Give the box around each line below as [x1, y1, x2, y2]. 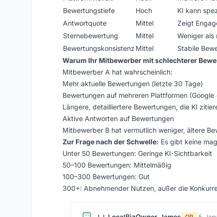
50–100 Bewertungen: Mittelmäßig [62, 161, 171, 169]
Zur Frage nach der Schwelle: [62, 138, 159, 146]
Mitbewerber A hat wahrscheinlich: [62, 68, 172, 76]
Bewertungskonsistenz [63, 44, 135, 52]
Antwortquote [63, 19, 107, 27]
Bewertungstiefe [63, 6, 115, 15]
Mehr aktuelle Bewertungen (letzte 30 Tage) [62, 79, 203, 88]
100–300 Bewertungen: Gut [62, 172, 150, 181]
